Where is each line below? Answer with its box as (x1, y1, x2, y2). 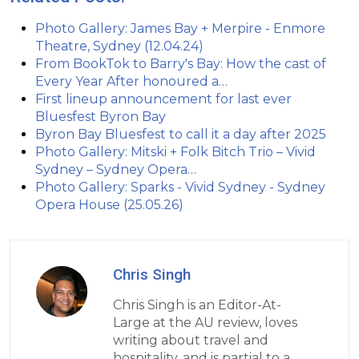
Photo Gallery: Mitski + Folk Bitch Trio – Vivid (35, 144, 316, 160)
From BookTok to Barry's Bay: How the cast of (35, 56, 326, 72)
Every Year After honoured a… (35, 74, 228, 90)
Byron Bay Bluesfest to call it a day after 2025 (35, 127, 326, 143)
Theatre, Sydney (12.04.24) (35, 38, 204, 54)
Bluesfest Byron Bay (35, 109, 166, 125)
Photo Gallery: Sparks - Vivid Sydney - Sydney (35, 179, 325, 196)
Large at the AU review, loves (113, 315, 297, 331)
